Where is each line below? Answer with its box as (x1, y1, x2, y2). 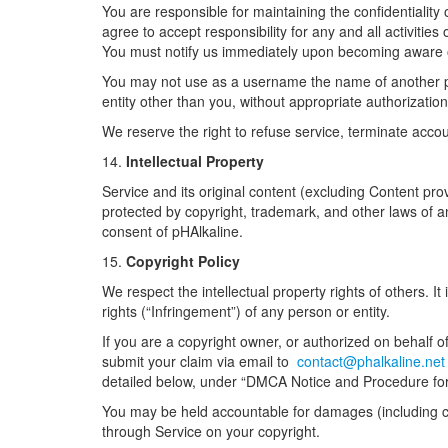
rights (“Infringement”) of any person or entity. (102, 301, 390, 321)
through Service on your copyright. (102, 421, 320, 441)
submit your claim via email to (102, 351, 293, 371)
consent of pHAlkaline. (102, 221, 243, 241)
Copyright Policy (126, 251, 240, 271)
